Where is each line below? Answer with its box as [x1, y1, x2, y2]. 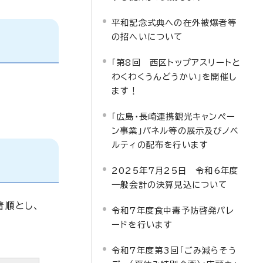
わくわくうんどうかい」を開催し [112, 72, 237, 81]
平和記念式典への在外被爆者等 [112, 18, 237, 27]
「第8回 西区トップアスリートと [112, 58, 241, 67]
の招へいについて [112, 32, 183, 41]
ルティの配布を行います [112, 140, 209, 149]
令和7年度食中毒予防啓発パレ [112, 206, 234, 215]
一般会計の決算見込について [112, 180, 228, 189]
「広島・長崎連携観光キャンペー [112, 112, 235, 121]
